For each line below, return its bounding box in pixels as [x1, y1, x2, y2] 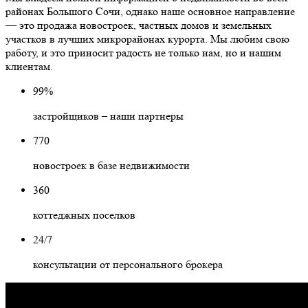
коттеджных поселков [33, 208, 135, 222]
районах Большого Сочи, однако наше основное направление [5, 5, 295, 19]
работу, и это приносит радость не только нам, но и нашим [5, 46, 281, 60]
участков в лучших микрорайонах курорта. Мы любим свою [5, 32, 289, 46]
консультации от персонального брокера [33, 258, 223, 272]
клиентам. [5, 60, 53, 74]
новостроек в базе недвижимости [33, 159, 190, 173]
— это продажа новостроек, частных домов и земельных [5, 19, 272, 32]
